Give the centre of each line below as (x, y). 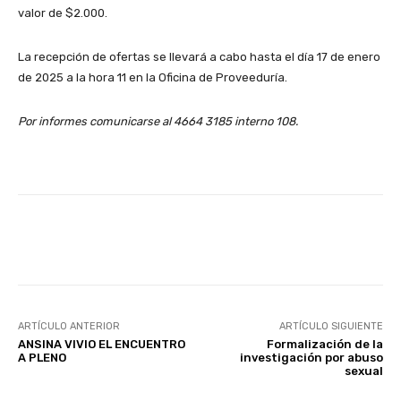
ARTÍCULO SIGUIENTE (331, 326)
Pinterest (281, 239)
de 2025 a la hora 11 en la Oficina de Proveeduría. (153, 77)
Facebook (85, 239)
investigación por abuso (311, 358)
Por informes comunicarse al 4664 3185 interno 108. (158, 121)
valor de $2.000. (63, 13)
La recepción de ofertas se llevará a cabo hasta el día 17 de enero (199, 57)
